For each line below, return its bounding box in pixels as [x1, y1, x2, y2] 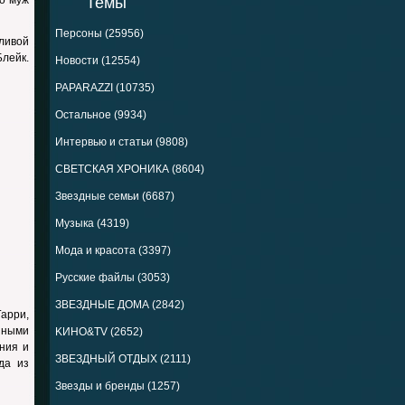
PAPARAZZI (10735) [55, 81, 155, 94]
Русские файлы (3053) [55, 271, 170, 284]
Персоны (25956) [55, 27, 144, 40]
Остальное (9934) [55, 108, 146, 121]
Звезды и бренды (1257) [55, 380, 180, 392]
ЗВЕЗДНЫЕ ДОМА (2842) [55, 298, 184, 311]
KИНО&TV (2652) [55, 325, 143, 338]
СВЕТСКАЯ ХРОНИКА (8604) [55, 163, 204, 175]
